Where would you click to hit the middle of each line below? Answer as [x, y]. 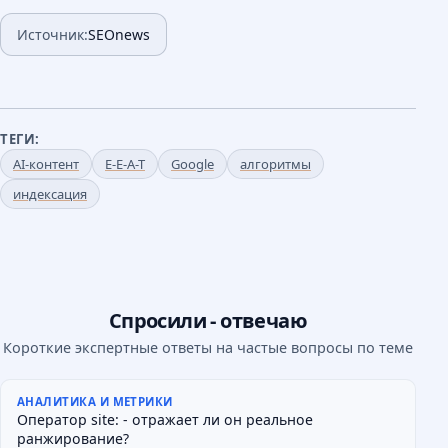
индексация [50, 193]
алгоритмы [275, 163]
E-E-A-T [125, 163]
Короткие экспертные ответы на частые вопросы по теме [208, 347]
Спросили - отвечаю [208, 320]
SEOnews [119, 34]
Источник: [52, 34]
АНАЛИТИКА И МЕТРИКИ [95, 402]
